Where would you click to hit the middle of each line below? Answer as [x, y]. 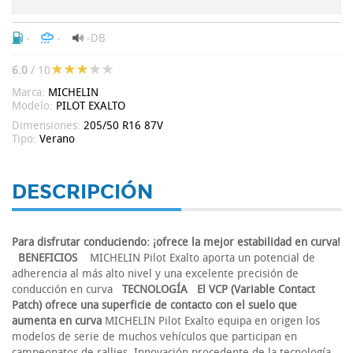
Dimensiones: [48, 126]
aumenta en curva [57, 321]
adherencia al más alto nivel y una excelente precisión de [155, 274]
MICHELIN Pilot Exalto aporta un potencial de [198, 258]
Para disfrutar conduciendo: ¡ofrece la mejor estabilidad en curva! [176, 242]
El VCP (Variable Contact [256, 290]
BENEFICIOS [49, 258]
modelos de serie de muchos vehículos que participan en [154, 337]
